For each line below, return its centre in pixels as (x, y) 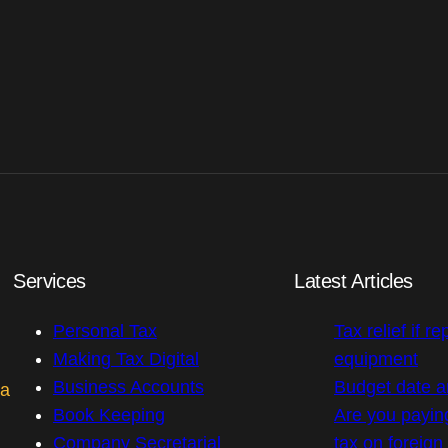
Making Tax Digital (125, 359)
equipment (375, 359)
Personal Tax (104, 331)
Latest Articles (353, 281)
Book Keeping (108, 415)
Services (49, 281)
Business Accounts (128, 387)
